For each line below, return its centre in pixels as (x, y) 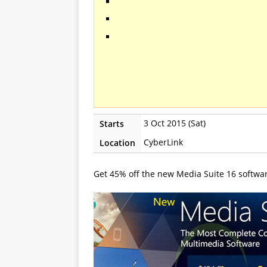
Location (117, 142)
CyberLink (163, 142)
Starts (112, 123)
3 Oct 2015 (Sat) (175, 123)
